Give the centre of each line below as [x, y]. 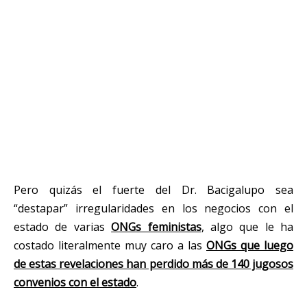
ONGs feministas [156, 226]
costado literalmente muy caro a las [110, 245]
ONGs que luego [250, 245]
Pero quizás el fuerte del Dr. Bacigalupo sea [153, 189]
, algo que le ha [247, 226]
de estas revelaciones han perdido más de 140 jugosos [153, 263]
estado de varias [63, 226]
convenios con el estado [75, 282]
